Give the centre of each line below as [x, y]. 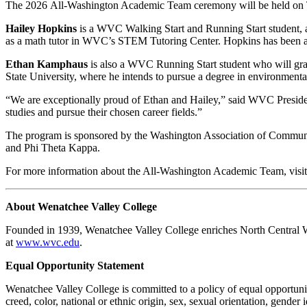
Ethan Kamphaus [47, 64]
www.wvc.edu [48, 242]
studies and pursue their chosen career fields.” [104, 112]
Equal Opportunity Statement [75, 265]
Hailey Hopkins [41, 28]
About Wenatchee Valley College [81, 206]
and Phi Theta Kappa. [53, 147]
